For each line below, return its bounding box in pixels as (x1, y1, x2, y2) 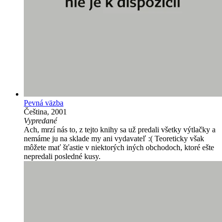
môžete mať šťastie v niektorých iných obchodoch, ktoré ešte (24, 143, 214, 152)
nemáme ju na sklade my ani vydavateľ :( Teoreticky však (24, 134, 204, 143)
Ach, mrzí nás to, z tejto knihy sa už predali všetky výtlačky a (24, 125, 216, 134)
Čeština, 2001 (24, 107, 67, 116)
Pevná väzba (24, 98, 63, 107)
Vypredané (24, 116, 57, 125)
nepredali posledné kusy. (24, 152, 101, 161)
